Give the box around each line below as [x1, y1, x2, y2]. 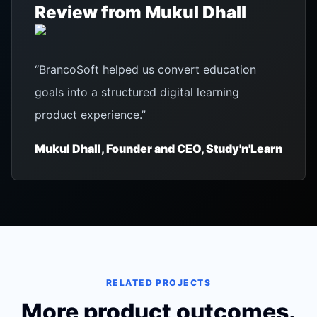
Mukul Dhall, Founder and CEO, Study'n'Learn [35, 142, 282, 156]
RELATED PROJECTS [105, 277, 212, 288]
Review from [35, 2, 145, 23]
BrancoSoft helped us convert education [39, 62, 256, 76]
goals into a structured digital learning [35, 85, 239, 99]
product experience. [35, 108, 142, 122]
